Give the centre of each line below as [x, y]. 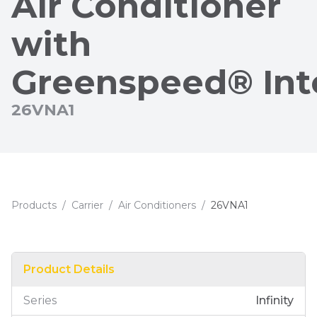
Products [34, 205]
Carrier [87, 205]
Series [40, 300]
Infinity [275, 300]
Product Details [69, 269]
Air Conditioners [157, 205]
